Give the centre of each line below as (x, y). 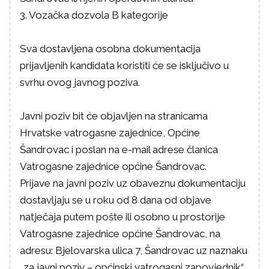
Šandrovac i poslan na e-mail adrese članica (119, 150)
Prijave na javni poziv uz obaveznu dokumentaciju (133, 183)
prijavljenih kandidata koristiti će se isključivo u (124, 65)
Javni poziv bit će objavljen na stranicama (114, 116)
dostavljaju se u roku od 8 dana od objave (116, 200)
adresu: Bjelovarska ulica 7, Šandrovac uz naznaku (134, 250)
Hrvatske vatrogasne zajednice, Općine (110, 133)
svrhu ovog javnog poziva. (80, 82)
